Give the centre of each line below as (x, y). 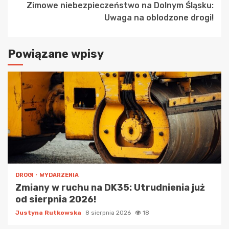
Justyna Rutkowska (49, 212)
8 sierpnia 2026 (109, 212)
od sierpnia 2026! (56, 199)
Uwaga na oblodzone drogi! (159, 17)
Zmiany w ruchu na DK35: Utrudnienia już (110, 187)
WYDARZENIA (59, 175)
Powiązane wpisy (56, 54)
